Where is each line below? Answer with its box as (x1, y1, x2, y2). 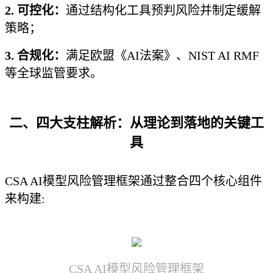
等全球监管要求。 (5, 66, 102, 80)
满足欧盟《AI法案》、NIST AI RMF (66, 49, 259, 62)
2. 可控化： (5, 4, 66, 17)
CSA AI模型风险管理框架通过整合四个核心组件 (5, 174, 262, 188)
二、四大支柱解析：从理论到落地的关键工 (9, 115, 264, 130)
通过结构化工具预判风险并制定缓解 (66, 4, 261, 17)
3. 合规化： (5, 49, 66, 62)
